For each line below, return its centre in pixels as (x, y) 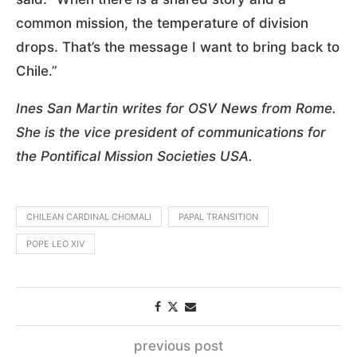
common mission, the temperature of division (162, 23)
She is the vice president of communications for (171, 132)
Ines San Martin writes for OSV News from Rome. (176, 108)
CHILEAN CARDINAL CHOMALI (89, 216)
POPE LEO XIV (55, 243)
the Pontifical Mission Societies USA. (134, 156)
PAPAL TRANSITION (218, 216)
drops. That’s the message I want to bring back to (178, 47)
